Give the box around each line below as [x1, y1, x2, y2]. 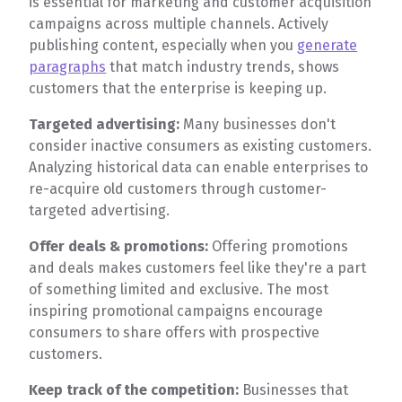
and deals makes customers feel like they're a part [29, 259, 367, 277]
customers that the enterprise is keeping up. [29, 80, 331, 98]
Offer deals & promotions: [29, 238, 209, 256]
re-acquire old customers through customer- [29, 180, 328, 198]
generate [297, 37, 358, 55]
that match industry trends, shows [106, 58, 340, 76]
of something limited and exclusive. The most [29, 281, 329, 299]
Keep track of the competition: [29, 381, 243, 399]
